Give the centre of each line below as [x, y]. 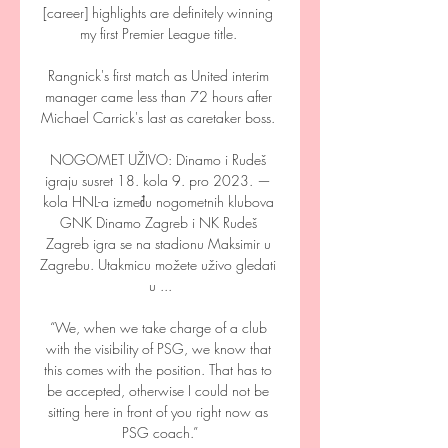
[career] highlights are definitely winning [158, 12]
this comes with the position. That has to [158, 369]
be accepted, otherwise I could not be [158, 390]
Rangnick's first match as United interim [158, 75]
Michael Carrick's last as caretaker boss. [160, 117]
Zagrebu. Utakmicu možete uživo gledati [158, 264]
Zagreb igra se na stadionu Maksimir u [158, 243]
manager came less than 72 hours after [158, 96]
